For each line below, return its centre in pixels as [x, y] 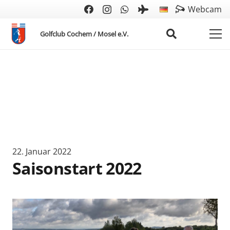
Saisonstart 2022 [77, 168]
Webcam [205, 9]
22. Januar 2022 [42, 151]
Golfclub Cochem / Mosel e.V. [84, 34]
